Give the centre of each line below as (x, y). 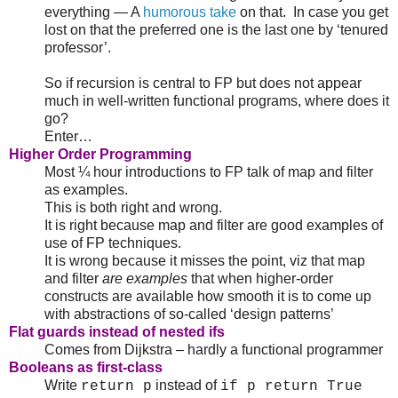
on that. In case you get (312, 12)
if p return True (291, 387)
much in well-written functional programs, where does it (217, 101)
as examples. (86, 190)
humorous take (190, 12)
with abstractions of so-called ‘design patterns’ (189, 314)
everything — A (94, 12)
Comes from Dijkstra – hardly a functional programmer (214, 350)
